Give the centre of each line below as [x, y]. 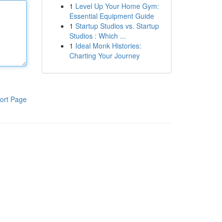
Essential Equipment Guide [111, 16]
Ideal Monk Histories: [108, 46]
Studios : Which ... [97, 36]
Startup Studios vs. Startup [117, 26]
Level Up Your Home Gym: [117, 6]
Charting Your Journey [104, 55]
